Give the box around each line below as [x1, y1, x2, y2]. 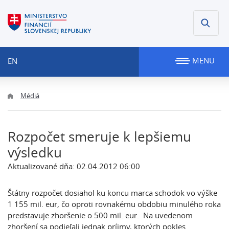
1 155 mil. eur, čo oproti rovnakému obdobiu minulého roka [8, 199, 221, 209]
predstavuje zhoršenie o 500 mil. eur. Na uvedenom [8, 210, 193, 220]
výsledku [8, 144, 62, 162]
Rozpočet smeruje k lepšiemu [8, 128, 191, 146]
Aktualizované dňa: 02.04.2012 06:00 [8, 161, 140, 171]
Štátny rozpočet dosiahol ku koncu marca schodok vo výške [8, 188, 217, 198]
